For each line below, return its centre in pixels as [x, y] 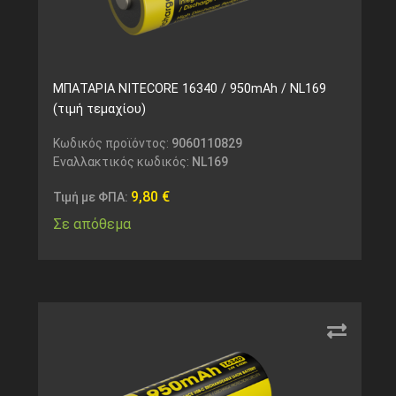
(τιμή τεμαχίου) [99, 109]
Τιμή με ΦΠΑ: [91, 198]
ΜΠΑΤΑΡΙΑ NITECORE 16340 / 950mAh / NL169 [189, 89]
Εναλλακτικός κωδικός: [122, 162]
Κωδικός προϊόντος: [112, 144]
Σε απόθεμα [91, 225]
